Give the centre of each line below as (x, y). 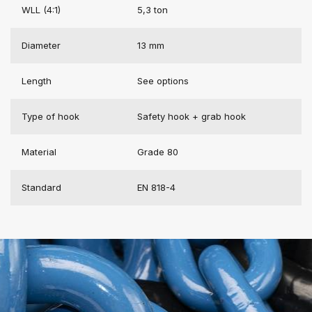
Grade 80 (158, 151)
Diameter (41, 45)
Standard (41, 187)
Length (37, 80)
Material (39, 151)
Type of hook (50, 116)
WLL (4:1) (41, 9)
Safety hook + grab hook (192, 116)
